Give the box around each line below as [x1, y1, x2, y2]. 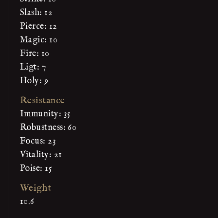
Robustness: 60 [20, 122, 77, 133]
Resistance [20, 94, 65, 107]
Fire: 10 [20, 48, 50, 59]
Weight [20, 182, 52, 194]
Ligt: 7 [20, 62, 46, 73]
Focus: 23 [20, 136, 56, 147]
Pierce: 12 [20, 21, 57, 32]
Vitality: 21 [20, 149, 62, 161]
